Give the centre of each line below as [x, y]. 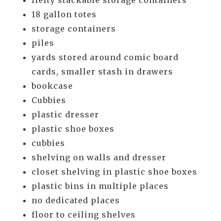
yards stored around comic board [105, 57]
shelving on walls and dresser [99, 158]
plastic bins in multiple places [100, 186]
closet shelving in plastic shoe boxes [114, 172]
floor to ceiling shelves [84, 215]
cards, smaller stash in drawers [102, 72]
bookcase [52, 86]
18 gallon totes [64, 15]
